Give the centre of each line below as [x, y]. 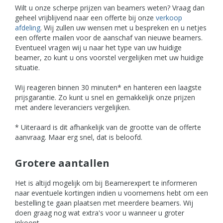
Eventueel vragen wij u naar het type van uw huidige [98, 47]
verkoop [169, 17]
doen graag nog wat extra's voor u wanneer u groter [100, 213]
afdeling [28, 27]
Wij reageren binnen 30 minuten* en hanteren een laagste [108, 87]
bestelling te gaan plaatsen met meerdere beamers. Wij [104, 203]
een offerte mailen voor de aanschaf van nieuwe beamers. [109, 37]
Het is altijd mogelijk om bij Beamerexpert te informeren [106, 183]
